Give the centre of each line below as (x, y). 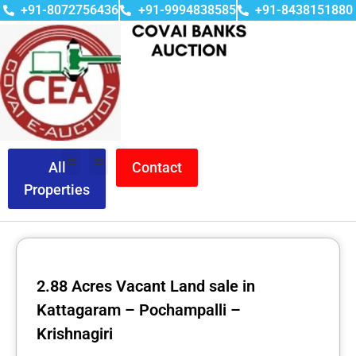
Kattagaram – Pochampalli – (139, 310)
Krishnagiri (75, 333)
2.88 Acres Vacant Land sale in (146, 286)
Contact (157, 167)
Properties (57, 189)
